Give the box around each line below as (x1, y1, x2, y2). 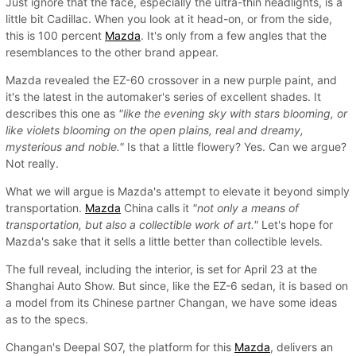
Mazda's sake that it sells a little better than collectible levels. (6, 234, 323, 248)
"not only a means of (192, 200, 299, 215)
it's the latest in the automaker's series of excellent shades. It (6, 89, 321, 103)
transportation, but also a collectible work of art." (6, 217, 258, 231)
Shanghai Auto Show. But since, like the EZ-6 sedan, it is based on (6, 278, 348, 292)
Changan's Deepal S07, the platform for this (6, 339, 234, 354)
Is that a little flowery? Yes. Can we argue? (124, 139, 346, 153)
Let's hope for (258, 217, 333, 231)
